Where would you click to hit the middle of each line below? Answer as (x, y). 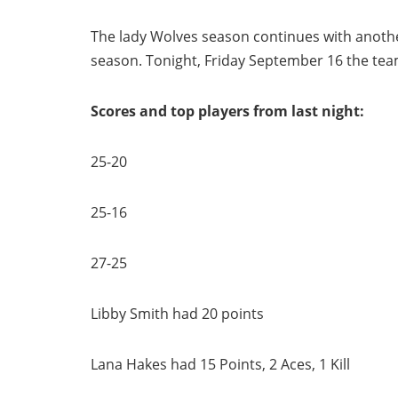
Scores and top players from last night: (227, 111)
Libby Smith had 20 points (177, 314)
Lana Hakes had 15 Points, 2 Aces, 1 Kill (220, 364)
